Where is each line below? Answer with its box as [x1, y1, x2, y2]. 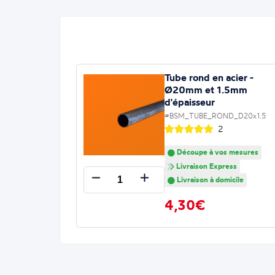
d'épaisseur [164, 95, 215, 108]
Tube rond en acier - [164, 71, 254, 83]
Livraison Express [174, 161, 237, 171]
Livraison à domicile [174, 175, 244, 185]
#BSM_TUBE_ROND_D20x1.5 [164, 110, 266, 120]
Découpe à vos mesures [174, 147, 258, 157]
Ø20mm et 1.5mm [164, 83, 247, 96]
